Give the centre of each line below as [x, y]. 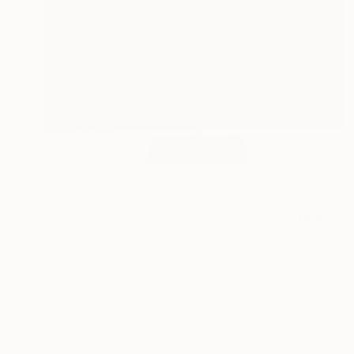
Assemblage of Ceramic [106, 253]
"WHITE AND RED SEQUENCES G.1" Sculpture [184, 218]
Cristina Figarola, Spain [104, 235]
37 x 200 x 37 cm [237, 253]
